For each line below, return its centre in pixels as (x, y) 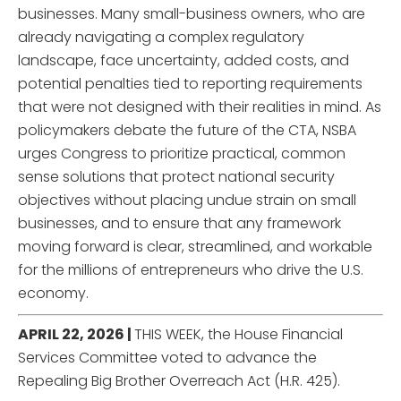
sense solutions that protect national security (176, 176)
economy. (53, 293)
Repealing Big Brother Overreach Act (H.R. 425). (179, 380)
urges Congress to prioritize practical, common (182, 153)
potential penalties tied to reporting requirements (190, 83)
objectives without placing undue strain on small (187, 200)
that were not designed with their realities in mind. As (200, 107)
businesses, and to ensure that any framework (179, 223)
